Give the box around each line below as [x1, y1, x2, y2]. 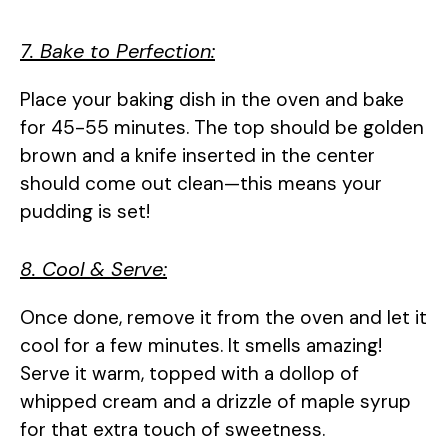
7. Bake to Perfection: [20, 37, 215, 64]
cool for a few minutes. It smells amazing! [20, 333, 382, 359]
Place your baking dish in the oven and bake [20, 86, 404, 112]
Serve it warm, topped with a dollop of [20, 361, 359, 387]
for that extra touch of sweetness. [20, 417, 325, 443]
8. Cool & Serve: [20, 256, 167, 283]
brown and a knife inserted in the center [20, 142, 375, 168]
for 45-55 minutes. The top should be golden [20, 114, 424, 140]
